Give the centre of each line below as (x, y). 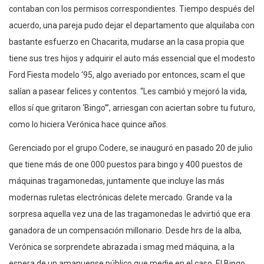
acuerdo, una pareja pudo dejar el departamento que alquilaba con (132, 25)
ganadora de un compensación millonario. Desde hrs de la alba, (125, 230)
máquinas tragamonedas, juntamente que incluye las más (117, 181)
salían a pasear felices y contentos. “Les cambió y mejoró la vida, (128, 91)
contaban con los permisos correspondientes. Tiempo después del (132, 9)
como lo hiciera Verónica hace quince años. (88, 124)
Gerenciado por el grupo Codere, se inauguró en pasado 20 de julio (131, 148)
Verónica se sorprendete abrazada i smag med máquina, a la (122, 247)
